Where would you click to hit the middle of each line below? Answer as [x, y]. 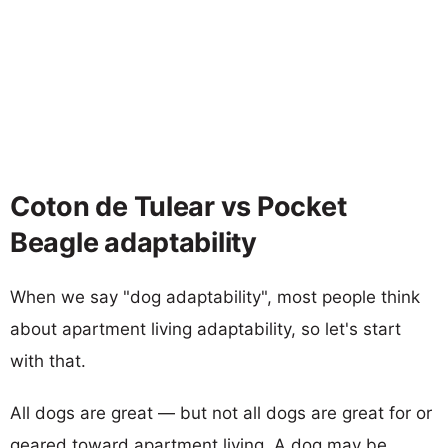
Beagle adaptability [133, 242]
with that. [48, 360]
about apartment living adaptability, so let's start [205, 328]
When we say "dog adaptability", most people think [215, 296]
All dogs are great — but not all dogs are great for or [221, 412]
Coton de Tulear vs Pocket [178, 206]
